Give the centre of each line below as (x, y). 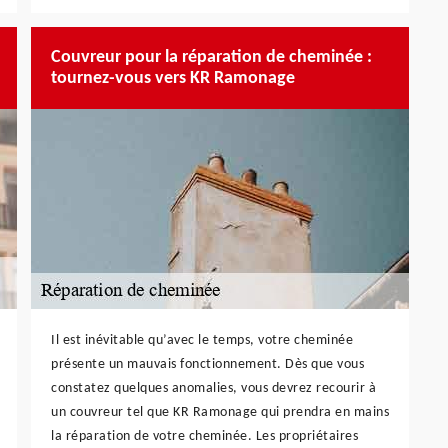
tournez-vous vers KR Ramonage (173, 78)
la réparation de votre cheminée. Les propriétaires (204, 436)
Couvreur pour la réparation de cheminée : (211, 57)
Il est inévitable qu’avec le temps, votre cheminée (202, 340)
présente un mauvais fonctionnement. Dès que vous (207, 364)
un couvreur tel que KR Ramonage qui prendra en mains (220, 412)
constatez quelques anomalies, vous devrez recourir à (213, 388)
